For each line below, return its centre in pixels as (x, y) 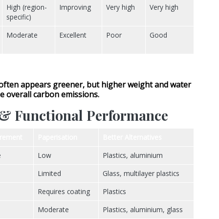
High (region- (27, 7)
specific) (19, 17)
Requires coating (64, 192)
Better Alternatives (132, 137)
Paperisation (57, 137)
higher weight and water (146, 85)
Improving (75, 7)
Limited (49, 174)
